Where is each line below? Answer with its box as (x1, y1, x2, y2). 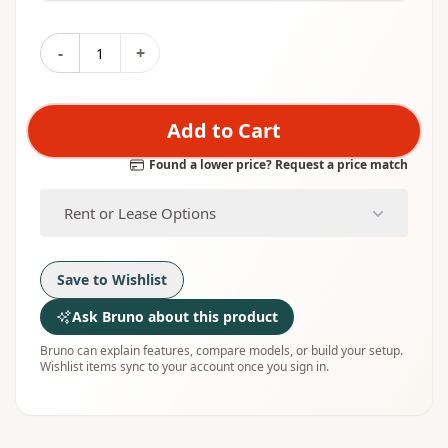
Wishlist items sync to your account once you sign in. (40, 358, 329, 375)
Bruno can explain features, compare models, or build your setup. (40, 342, 403, 359)
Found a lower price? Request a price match (149, 156, 408, 173)
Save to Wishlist (57, 270, 167, 289)
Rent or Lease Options (64, 203, 216, 223)
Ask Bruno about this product (72, 307, 278, 326)
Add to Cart (167, 117, 281, 144)
